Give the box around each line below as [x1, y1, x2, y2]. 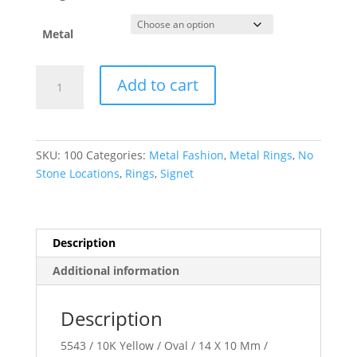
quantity [34, 120, 80, 136]
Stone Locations [35, 165, 120, 181]
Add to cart [116, 73, 198, 96]
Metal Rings [229, 147, 292, 163]
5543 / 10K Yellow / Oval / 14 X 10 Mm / [60, 337, 268, 353]
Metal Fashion [148, 147, 224, 163]
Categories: [85, 147, 149, 163]
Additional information [52, 262, 179, 278]
